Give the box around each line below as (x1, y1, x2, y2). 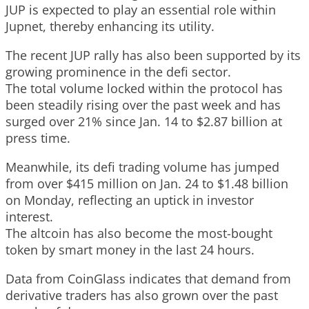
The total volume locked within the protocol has (6, 79, 283, 97)
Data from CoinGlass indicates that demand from (6, 270, 291, 287)
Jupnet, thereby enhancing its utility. (6, 17, 215, 34)
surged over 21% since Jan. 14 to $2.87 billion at (6, 112, 282, 130)
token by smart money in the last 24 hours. (6, 241, 255, 258)
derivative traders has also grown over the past (6, 286, 278, 303)
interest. (6, 208, 53, 225)
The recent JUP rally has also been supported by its (6, 46, 301, 63)
